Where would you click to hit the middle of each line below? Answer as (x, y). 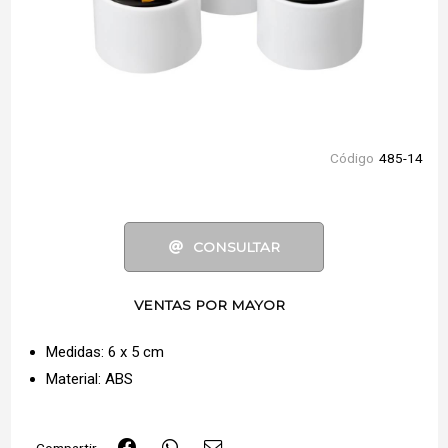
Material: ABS (89, 379)
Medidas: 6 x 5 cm (104, 352)
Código (351, 158)
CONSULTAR (236, 247)
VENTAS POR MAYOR (209, 305)
